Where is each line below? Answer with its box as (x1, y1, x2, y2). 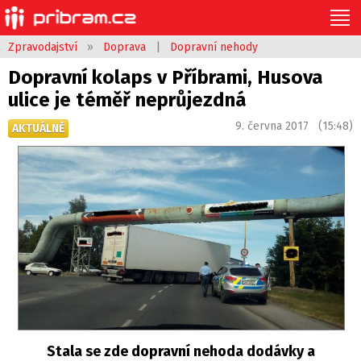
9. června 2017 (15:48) (235, 119, 353, 133)
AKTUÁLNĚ (12, 122, 64, 135)
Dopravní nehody (170, 40, 258, 54)
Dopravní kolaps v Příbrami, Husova (8, 66, 323, 89)
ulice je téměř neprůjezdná (8, 89, 247, 111)
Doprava (103, 40, 146, 54)
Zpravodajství (8, 40, 77, 54)
